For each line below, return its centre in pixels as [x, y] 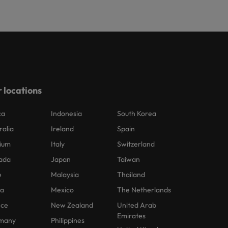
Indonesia [67, 113]
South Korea [137, 113]
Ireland [63, 129]
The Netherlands [144, 190]
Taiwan [129, 159]
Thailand [131, 175]
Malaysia [65, 175]
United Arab [137, 205]
